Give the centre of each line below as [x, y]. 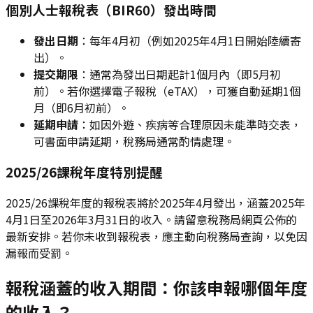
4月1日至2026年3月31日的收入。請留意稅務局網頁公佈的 [151, 219]
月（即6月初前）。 [81, 107]
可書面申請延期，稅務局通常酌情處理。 [134, 141]
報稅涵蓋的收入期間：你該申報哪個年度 [156, 287]
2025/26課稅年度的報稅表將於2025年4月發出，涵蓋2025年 [155, 203]
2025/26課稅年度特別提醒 [84, 172]
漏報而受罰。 [39, 253]
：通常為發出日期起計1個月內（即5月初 [180, 74]
